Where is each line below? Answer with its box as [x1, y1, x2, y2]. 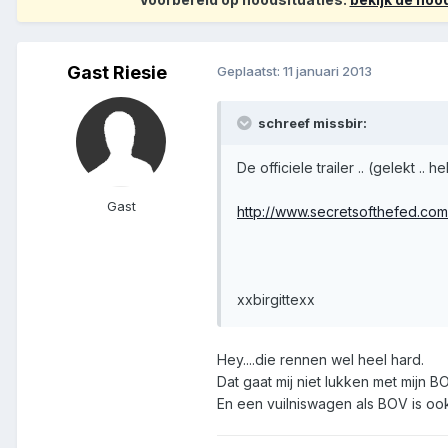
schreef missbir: [255, 115, 367, 132]
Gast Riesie [67, 62, 167, 84]
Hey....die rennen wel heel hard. [217, 351, 424, 369]
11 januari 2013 [283, 63, 372, 80]
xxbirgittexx [237, 291, 315, 309]
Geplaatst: [217, 63, 283, 80]
